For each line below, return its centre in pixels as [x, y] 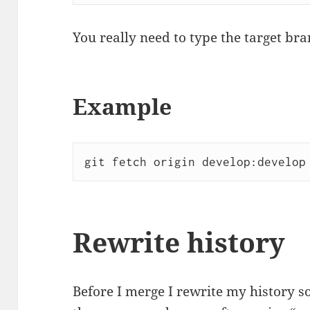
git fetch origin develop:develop [195, 162]
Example [122, 106]
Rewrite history [179, 242]
